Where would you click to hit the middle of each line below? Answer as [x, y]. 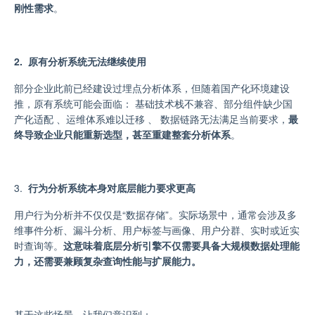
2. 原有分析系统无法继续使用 [80, 61]
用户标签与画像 [157, 230]
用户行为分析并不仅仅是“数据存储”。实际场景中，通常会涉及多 [155, 214]
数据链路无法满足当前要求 [218, 118]
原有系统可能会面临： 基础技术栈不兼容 [124, 103]
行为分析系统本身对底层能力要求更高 [112, 187]
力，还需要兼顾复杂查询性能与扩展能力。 [108, 261]
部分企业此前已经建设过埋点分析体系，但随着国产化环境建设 [152, 88]
